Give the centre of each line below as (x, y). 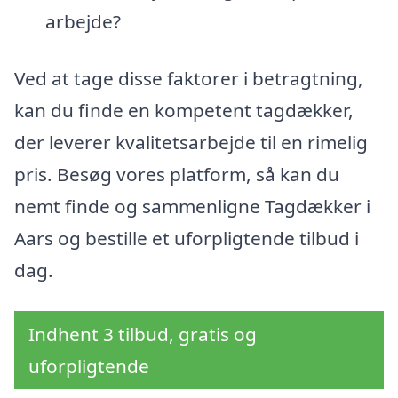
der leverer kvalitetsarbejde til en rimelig (191, 143)
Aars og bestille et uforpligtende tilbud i (187, 239)
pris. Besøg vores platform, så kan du (177, 175)
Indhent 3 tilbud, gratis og (143, 334)
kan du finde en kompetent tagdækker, (184, 111)
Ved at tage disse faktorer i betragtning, (189, 79)
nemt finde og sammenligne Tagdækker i (192, 207)
